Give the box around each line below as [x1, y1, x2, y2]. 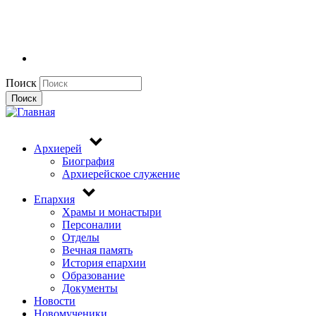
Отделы [62, 231, 99, 243]
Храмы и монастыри [62, 205, 162, 218]
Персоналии [62, 218, 121, 231]
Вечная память [62, 243, 133, 256]
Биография [62, 154, 114, 167]
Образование [62, 269, 125, 281]
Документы [62, 281, 118, 294]
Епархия [34, 193, 75, 205]
